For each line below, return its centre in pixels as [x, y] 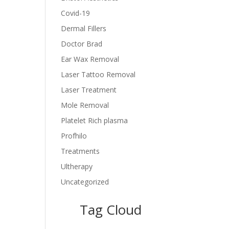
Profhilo [74, 135]
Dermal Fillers [84, 28]
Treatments [81, 151]
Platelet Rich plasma [95, 120]
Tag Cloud [110, 209]
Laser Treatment [89, 89]
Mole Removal [85, 105]
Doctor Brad [82, 43]
